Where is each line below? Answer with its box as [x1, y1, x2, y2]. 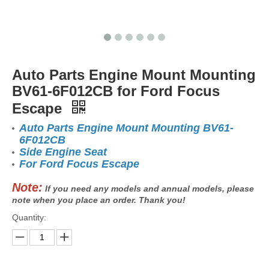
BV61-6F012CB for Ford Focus [12, 82, 220, 99]
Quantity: [12, 212, 46, 222]
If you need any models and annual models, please [43, 183, 254, 193]
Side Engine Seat [19, 145, 107, 158]
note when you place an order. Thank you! [12, 195, 186, 205]
